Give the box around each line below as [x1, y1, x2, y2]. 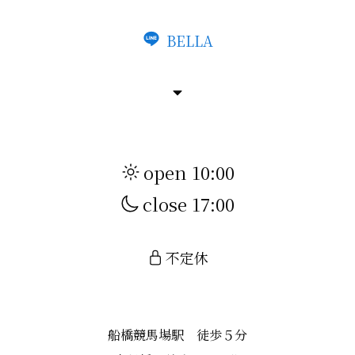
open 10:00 [120, 159, 235, 185]
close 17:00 [120, 191, 235, 216]
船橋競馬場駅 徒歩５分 [108, 325, 247, 344]
